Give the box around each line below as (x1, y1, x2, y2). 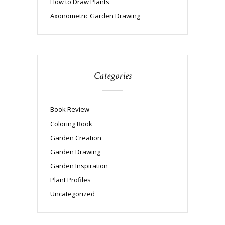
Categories (93, 69, 132, 83)
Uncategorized (50, 189, 95, 199)
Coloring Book (50, 119, 92, 129)
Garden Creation (50, 133, 101, 143)
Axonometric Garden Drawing (50, 11, 140, 21)
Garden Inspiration (50, 161, 108, 171)
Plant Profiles (50, 175, 91, 185)
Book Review (50, 105, 89, 115)
